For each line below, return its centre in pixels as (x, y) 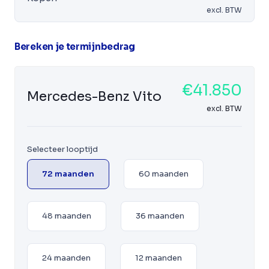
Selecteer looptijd (62, 149)
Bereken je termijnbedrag (75, 47)
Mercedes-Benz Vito (94, 96)
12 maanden (159, 258)
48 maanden (67, 216)
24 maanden (66, 258)
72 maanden (68, 174)
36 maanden (160, 216)
